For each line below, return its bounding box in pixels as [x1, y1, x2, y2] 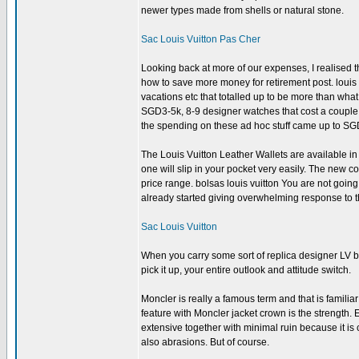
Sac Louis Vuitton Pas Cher [141, 34, 260, 45]
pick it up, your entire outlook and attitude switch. [141, 264, 351, 276]
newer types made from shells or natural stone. [141, 5, 344, 16]
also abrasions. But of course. [141, 337, 269, 348]
